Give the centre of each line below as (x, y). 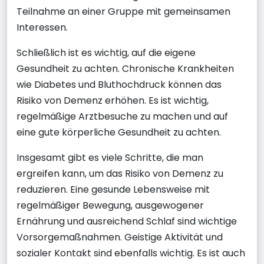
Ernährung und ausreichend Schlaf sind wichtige (127, 221)
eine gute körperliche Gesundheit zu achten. (119, 132)
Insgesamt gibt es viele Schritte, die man (110, 157)
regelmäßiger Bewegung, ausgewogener (110, 205)
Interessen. (42, 27)
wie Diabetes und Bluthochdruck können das (119, 84)
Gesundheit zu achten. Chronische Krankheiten (125, 68)
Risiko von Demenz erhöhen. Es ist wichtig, (113, 100)
